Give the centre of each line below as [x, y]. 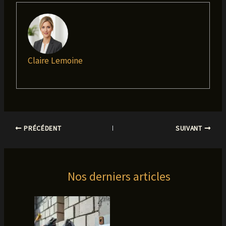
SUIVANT [190, 128]
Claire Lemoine [55, 60]
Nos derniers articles [119, 176]
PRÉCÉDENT [42, 128]
